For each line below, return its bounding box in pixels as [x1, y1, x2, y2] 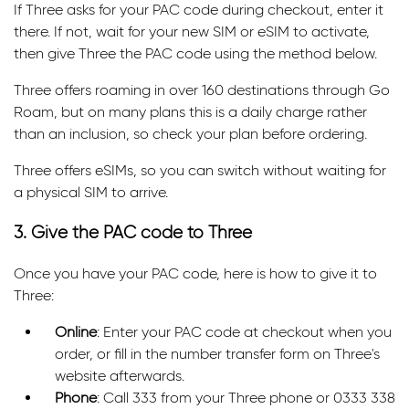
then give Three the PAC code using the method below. [14, 44, 377, 62]
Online [55, 322, 97, 341]
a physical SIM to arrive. [14, 183, 168, 201]
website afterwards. [55, 366, 184, 384]
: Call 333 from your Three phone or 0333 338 [97, 388, 395, 406]
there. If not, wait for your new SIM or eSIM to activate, [14, 22, 370, 40]
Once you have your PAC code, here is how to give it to [14, 264, 377, 282]
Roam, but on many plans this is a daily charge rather [14, 102, 367, 121]
